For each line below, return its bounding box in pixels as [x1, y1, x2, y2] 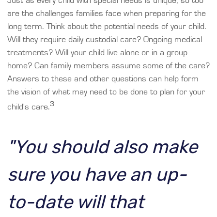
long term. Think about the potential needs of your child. [7, 22, 206, 31]
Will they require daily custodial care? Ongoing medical [7, 35, 202, 45]
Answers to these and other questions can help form [7, 75, 199, 84]
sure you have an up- [7, 163, 186, 186]
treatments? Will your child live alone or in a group [7, 48, 187, 58]
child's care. [7, 103, 50, 112]
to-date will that [7, 191, 144, 214]
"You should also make [7, 136, 198, 158]
